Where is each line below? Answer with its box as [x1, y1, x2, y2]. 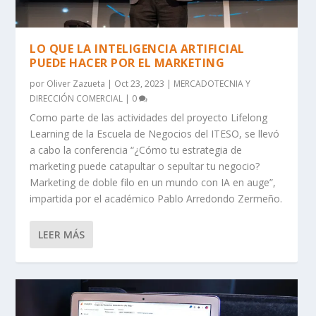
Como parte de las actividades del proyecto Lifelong [30, 110, 268, 124]
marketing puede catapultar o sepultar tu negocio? [30, 159, 260, 173]
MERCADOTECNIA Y [174, 77, 251, 90]
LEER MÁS [38, 227, 85, 241]
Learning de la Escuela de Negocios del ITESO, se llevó [30, 126, 280, 140]
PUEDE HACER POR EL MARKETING [30, 54, 225, 71]
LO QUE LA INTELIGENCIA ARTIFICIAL [30, 40, 245, 56]
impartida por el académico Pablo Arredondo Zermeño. [30, 191, 283, 205]
